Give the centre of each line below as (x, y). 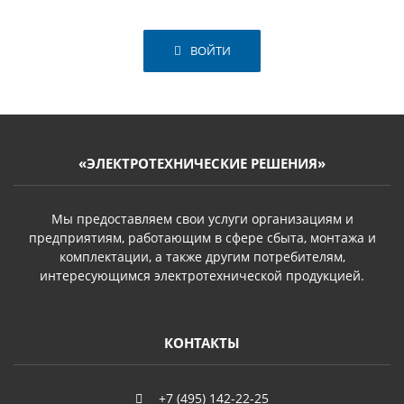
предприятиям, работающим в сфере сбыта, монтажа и (202, 237)
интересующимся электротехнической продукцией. (202, 275)
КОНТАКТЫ (202, 343)
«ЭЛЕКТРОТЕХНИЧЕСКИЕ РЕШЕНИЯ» (202, 163)
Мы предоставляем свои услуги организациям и (202, 218)
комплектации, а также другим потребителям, (202, 256)
